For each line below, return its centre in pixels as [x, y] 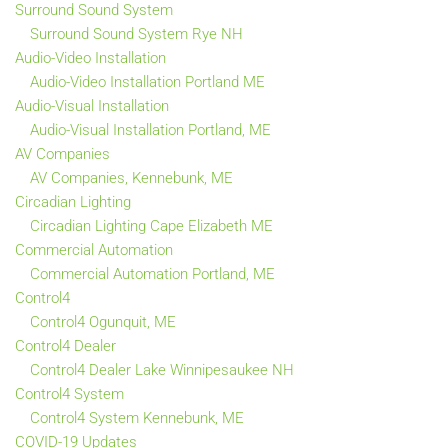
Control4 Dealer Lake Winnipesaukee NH [162, 369]
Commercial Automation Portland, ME [152, 273]
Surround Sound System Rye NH [136, 33]
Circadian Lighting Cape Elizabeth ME [151, 225]
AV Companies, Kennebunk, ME [131, 177]
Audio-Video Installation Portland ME [147, 81]
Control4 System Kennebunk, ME [137, 417]
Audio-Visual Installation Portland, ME [150, 129]
